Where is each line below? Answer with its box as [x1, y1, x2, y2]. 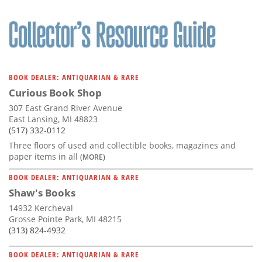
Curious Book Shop [9, 86, 102, 100]
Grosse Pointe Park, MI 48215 [9, 213, 122, 225]
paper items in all [9, 151, 80, 163]
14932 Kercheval [9, 202, 73, 214]
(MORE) [80, 152, 105, 162]
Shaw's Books [9, 186, 75, 200]
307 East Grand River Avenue [9, 102, 122, 114]
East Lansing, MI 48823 [9, 113, 98, 125]
